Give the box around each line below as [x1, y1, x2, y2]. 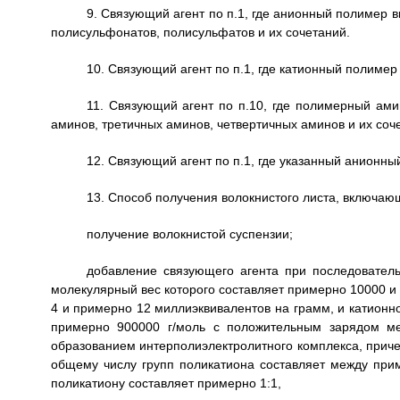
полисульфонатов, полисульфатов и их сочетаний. [50, 25, 350, 39]
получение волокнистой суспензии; [86, 227, 293, 241]
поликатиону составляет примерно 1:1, [50, 376, 281, 390]
